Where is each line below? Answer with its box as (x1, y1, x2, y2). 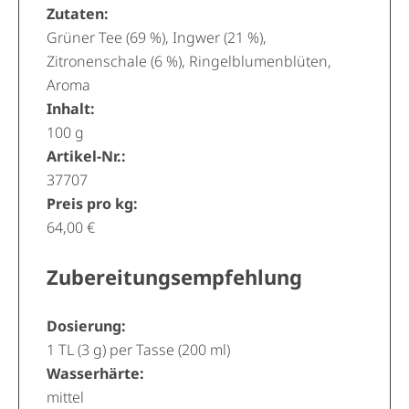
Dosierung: (47, 316, 126, 336)
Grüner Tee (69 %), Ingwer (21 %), (47, 27, 267, 47)
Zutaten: (47, 4, 109, 24)
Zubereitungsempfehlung (47, 263, 302, 290)
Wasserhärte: (47, 363, 144, 383)
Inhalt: (47, 99, 95, 119)
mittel (47, 387, 84, 407)
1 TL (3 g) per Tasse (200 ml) (47, 340, 230, 360)
